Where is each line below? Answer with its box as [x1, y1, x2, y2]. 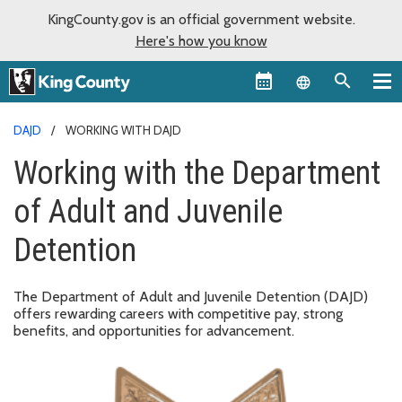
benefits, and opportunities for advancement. [13, 321, 294, 339]
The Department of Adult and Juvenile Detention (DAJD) [13, 287, 368, 305]
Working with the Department [13, 153, 380, 192]
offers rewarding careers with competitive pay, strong [13, 304, 343, 322]
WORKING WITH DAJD [66, 122, 181, 137]
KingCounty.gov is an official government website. [47, 11, 355, 28]
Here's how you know [135, 32, 267, 49]
